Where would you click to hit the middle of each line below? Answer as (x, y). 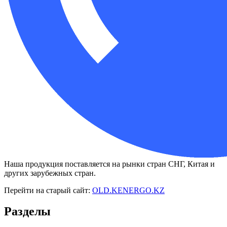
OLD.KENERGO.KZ (128, 190)
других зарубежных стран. (50, 173)
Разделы (27, 212)
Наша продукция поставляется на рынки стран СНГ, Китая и (109, 164)
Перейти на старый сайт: (48, 190)
